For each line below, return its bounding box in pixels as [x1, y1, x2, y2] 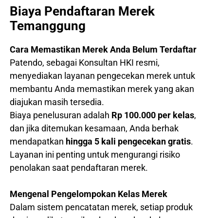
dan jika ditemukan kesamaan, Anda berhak [10, 123, 179, 134]
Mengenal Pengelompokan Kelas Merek [10, 189, 167, 200]
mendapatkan [10, 136, 66, 147]
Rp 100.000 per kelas [111, 110, 194, 121]
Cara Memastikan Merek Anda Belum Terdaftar [10, 44, 197, 55]
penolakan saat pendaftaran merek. [10, 163, 148, 173]
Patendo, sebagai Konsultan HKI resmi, [10, 57, 160, 68]
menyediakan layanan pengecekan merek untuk [10, 71, 195, 81]
